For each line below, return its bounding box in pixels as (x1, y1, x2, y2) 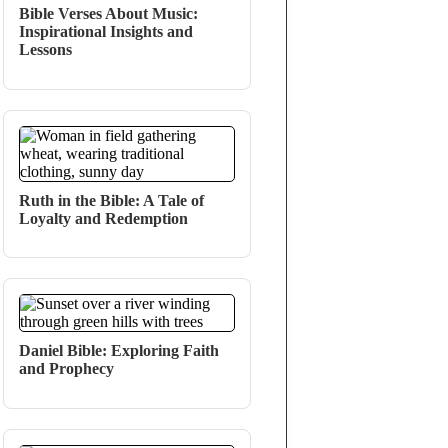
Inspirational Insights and (19, 22, 194, 40)
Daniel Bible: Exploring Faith (19, 342, 220, 360)
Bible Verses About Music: (19, 4, 199, 22)
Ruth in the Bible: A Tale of (19, 191, 205, 209)
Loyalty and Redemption (19, 209, 189, 227)
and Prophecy (19, 360, 115, 378)
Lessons (19, 40, 73, 58)
